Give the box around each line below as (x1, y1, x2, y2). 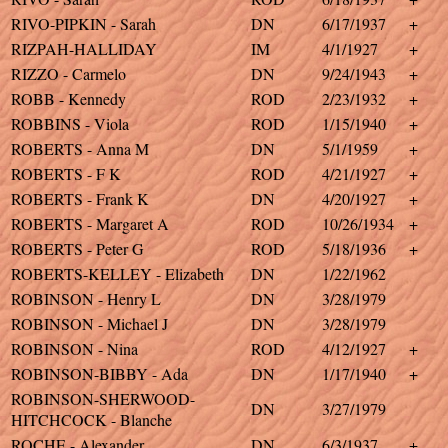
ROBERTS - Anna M (11, 138, 149, 159)
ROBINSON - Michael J (11, 313, 168, 334)
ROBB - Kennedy (11, 88, 126, 109)
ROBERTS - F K (11, 163, 121, 184)
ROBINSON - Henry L (11, 288, 161, 309)
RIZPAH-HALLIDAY (11, 38, 157, 59)
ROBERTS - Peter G (11, 238, 144, 259)
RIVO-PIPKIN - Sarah (11, 13, 156, 34)
